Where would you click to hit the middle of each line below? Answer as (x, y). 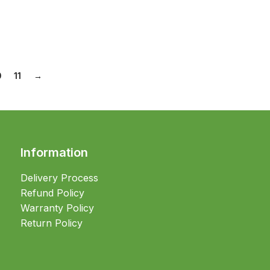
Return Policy (52, 223)
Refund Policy (53, 193)
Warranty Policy (58, 208)
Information (55, 152)
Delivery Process (60, 177)
